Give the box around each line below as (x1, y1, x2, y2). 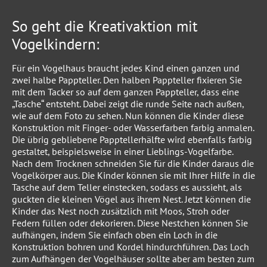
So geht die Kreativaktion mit (12, 17, 197, 36)
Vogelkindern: (12, 35, 99, 54)
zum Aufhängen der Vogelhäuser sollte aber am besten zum (12, 253, 254, 265)
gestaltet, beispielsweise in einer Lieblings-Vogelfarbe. (12, 145, 233, 158)
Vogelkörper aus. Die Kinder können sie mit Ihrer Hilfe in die (12, 169, 255, 182)
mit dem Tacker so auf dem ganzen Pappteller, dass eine (12, 86, 239, 98)
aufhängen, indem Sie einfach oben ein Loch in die (12, 229, 218, 241)
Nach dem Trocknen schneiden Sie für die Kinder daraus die (12, 157, 254, 170)
